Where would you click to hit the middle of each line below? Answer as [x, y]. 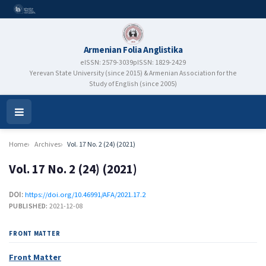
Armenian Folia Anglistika [133, 50]
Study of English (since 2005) [133, 84]
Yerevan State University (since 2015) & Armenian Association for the [133, 74]
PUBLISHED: [29, 206]
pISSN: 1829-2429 [159, 63]
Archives [47, 145]
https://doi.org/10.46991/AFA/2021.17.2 [85, 194]
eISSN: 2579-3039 [107, 63]
